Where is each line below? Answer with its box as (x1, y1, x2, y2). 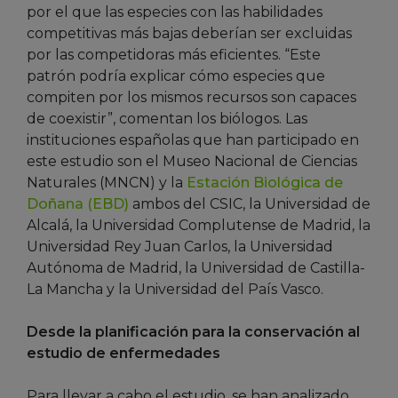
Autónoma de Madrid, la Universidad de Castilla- (27, 259, 365, 277)
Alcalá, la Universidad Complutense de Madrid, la (27, 217, 370, 235)
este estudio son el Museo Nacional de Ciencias (27, 153, 357, 171)
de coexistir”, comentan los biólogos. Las (27, 110, 307, 128)
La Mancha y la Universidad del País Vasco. (27, 281, 323, 298)
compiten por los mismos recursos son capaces (27, 89, 356, 107)
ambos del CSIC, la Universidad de (132, 195, 370, 213)
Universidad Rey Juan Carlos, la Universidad (27, 238, 333, 256)
